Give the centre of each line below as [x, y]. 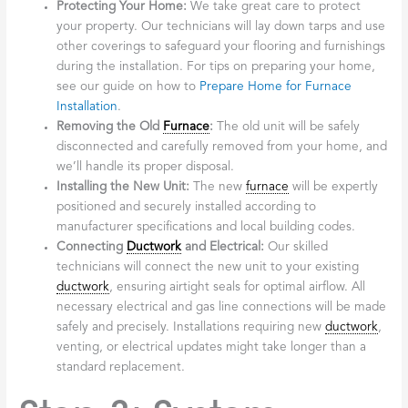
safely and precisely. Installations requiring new [191, 328]
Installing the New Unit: [123, 188]
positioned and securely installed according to [187, 208]
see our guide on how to [128, 87]
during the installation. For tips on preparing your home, [216, 67]
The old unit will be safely [287, 127]
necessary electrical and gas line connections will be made [222, 308]
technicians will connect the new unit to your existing [208, 268]
